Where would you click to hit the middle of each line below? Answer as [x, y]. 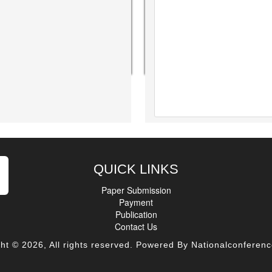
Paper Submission [136, 190]
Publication [136, 214]
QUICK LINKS [136, 169]
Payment [136, 202]
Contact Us [136, 226]
